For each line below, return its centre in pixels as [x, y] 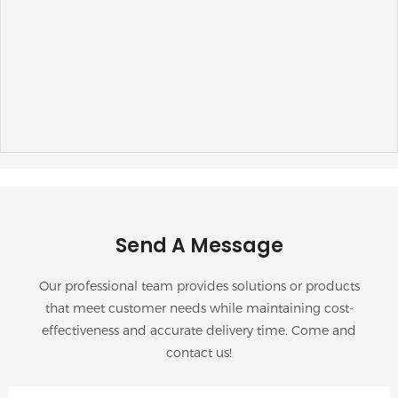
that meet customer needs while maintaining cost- [199, 309]
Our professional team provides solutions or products [199, 287]
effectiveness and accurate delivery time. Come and [199, 331]
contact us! [199, 353]
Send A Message [199, 246]
